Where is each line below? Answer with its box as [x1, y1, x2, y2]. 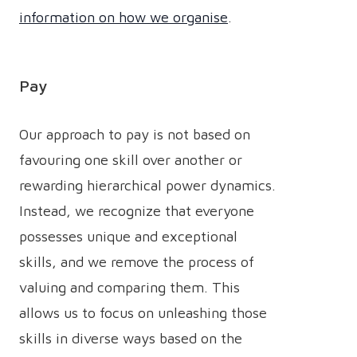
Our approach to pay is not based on [19, 126, 250, 143]
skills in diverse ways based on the [19, 330, 242, 347]
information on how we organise [19, 9, 228, 25]
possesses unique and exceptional [19, 228, 237, 245]
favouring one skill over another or [19, 151, 242, 168]
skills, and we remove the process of [19, 253, 254, 270]
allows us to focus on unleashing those [19, 304, 267, 321]
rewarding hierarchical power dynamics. [19, 177, 276, 194]
